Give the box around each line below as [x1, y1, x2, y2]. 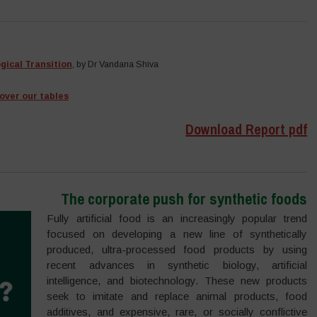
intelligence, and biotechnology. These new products [47, 274, 308, 287]
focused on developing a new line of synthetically [47, 227, 308, 240]
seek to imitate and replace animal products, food [47, 289, 308, 302]
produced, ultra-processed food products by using [47, 243, 308, 255]
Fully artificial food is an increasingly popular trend [47, 212, 308, 224]
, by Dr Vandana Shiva [71, 59, 158, 69]
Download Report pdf [185, 120, 308, 139]
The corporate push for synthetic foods [61, 188, 308, 209]
